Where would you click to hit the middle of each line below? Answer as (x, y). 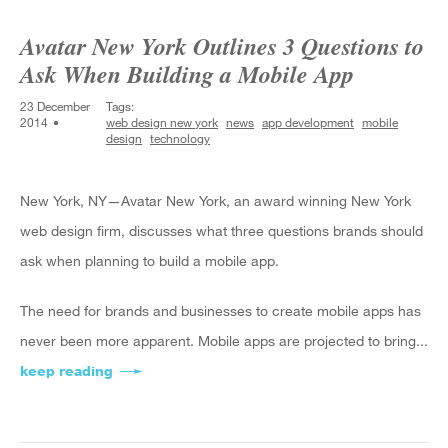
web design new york (162, 122)
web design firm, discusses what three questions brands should (221, 230)
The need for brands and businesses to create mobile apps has (220, 310)
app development (308, 122)
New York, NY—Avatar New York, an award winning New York (215, 200)
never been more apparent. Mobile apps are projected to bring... (224, 340)
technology (180, 138)
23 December (55, 106)
